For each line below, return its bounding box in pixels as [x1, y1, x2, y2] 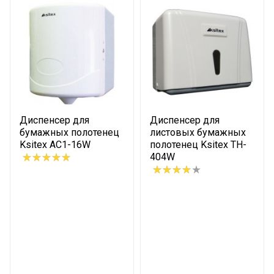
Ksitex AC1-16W [20, 139, 91, 150]
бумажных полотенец [20, 127, 119, 138]
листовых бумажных [150, 127, 246, 138]
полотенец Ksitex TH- [150, 139, 246, 150]
